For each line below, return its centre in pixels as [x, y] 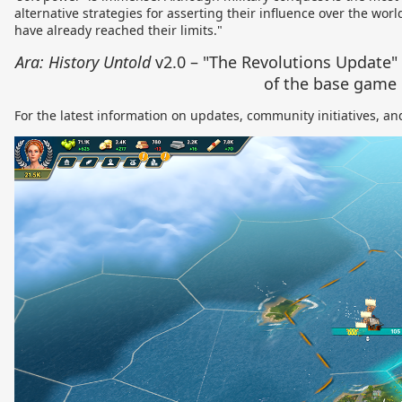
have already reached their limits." [118, 30]
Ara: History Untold [83, 61]
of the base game [330, 83]
